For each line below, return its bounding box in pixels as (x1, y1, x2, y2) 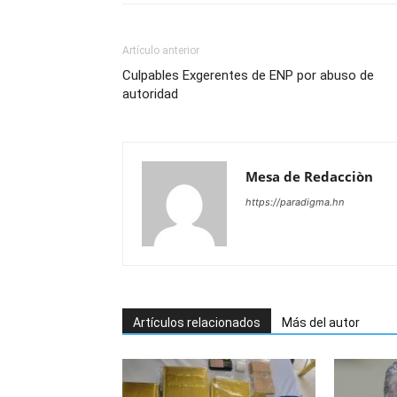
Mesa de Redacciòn (245, 167, 373, 185)
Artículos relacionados (133, 315, 261, 330)
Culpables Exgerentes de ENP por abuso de (122, 67, 374, 83)
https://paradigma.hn (245, 196, 344, 208)
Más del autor (282, 315, 360, 330)
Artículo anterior (122, 44, 199, 57)
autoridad (122, 86, 178, 102)
